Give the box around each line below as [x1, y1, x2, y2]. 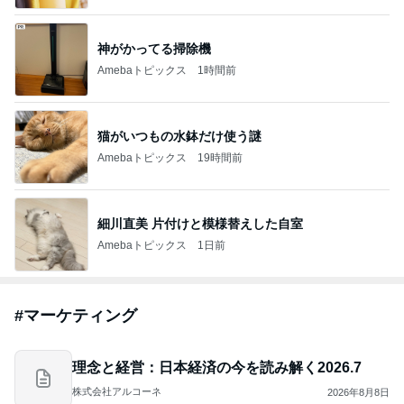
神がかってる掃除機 [97, 41, 211, 56]
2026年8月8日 [327, 386, 390, 398]
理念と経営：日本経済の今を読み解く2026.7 [72, 360, 362, 375]
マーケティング [23, 307, 137, 325]
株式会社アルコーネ [72, 386, 161, 397]
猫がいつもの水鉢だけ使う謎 [97, 128, 262, 143]
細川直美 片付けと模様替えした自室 [97, 216, 303, 231]
